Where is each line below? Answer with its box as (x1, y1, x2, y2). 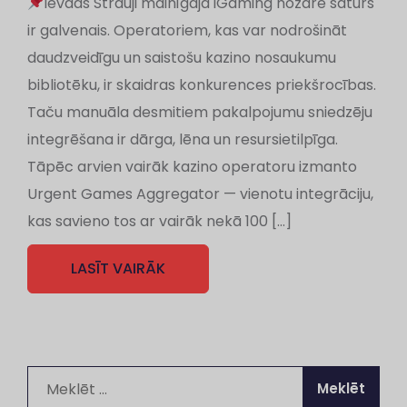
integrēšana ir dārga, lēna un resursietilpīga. (27, 129, 338, 150)
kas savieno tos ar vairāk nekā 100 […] (27, 211, 292, 232)
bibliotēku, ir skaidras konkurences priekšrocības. (27, 74, 376, 95)
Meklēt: (26, 368, 78, 389)
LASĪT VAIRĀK (71, 258, 165, 279)
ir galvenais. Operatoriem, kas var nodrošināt (27, 20, 347, 41)
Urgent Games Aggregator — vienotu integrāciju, (27, 184, 373, 204)
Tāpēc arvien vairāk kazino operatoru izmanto (27, 156, 357, 177)
